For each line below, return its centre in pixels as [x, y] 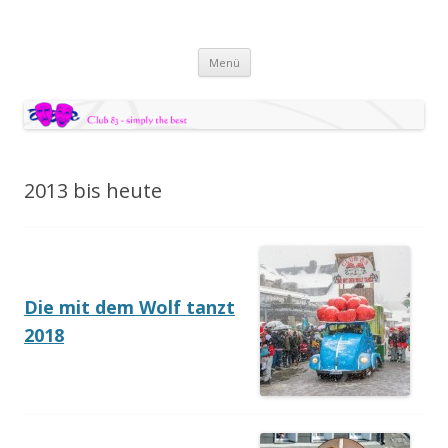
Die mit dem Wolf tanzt [129, 307]
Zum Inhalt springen [315, 54]
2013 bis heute [93, 190]
